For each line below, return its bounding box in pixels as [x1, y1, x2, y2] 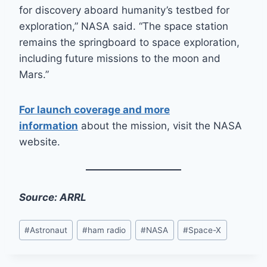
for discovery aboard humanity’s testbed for [19, 4, 229, 17]
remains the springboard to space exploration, [19, 36, 240, 49]
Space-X [188, 225, 222, 235]
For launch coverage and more [19, 104, 170, 116]
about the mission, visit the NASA [78, 120, 242, 132]
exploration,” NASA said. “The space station [19, 20, 228, 33]
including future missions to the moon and [19, 52, 221, 65]
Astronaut [30, 225, 68, 235]
